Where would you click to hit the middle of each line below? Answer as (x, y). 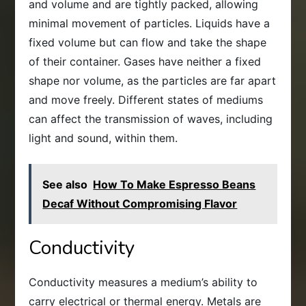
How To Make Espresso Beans (175, 184)
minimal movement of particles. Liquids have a (150, 23)
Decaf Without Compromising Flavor (140, 203)
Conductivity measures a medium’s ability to (143, 282)
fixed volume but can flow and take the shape (148, 42)
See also (65, 184)
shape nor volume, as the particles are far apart (153, 80)
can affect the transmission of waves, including (151, 119)
